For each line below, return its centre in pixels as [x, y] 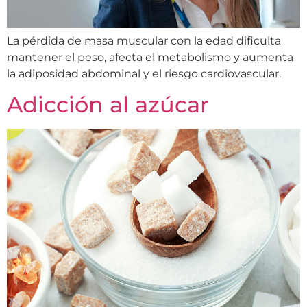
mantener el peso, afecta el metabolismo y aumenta [150, 57]
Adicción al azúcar [108, 105]
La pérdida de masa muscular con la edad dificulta [144, 40]
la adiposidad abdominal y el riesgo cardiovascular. [144, 73]
